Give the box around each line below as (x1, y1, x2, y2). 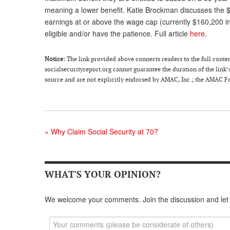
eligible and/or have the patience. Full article (45, 28, 190, 39)
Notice (45, 54, 63, 63)
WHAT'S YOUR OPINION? (45, 167, 161, 180)
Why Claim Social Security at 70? (49, 126, 158, 137)
